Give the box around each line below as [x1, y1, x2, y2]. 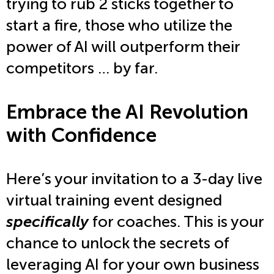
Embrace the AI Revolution [6, 100, 248, 124]
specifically [6, 212, 89, 232]
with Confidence [6, 124, 157, 147]
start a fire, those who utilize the [6, 16, 232, 35]
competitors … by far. [6, 59, 158, 78]
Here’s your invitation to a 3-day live [6, 169, 262, 189]
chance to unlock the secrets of [6, 234, 229, 253]
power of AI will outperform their [6, 37, 240, 57]
